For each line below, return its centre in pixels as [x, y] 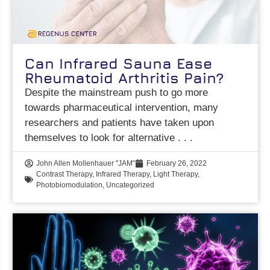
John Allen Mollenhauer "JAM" [86, 164]
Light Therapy [176, 174]
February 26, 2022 [177, 164]
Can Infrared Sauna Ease [119, 64]
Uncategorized [130, 185]
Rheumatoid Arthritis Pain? [124, 78]
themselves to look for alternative [102, 138]
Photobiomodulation [70, 185]
